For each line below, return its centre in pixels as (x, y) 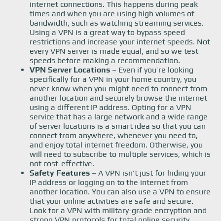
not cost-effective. (62, 164)
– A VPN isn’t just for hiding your (148, 173)
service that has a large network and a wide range (119, 117)
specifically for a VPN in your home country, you (113, 79)
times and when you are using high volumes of (112, 14)
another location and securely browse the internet (118, 98)
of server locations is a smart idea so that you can (118, 126)
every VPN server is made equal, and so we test (114, 51)
